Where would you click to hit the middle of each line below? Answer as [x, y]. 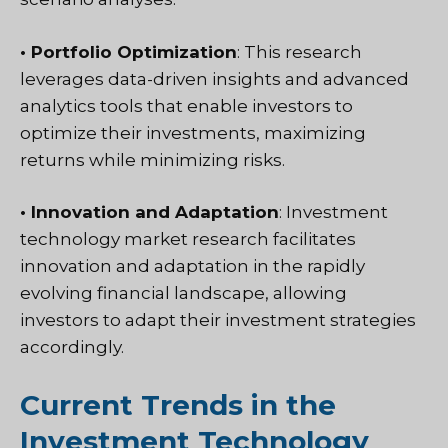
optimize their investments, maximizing [193, 132]
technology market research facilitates [188, 239]
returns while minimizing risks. [152, 159]
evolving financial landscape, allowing [183, 293]
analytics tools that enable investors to [186, 105]
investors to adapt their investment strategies [218, 320]
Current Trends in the [178, 404]
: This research [299, 51]
